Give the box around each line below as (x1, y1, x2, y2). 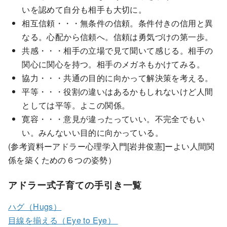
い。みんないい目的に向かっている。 (22, 126, 163, 138)
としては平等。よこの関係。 (22, 99, 130, 111)
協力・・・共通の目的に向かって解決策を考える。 (22, 71, 213, 84)
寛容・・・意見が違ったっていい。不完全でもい (22, 112, 205, 125)
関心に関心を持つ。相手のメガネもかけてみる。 (22, 58, 205, 70)
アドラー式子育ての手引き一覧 (8, 178, 142, 191)
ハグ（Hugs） (8, 201, 62, 213)
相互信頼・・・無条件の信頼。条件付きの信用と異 (22, 17, 213, 29)
